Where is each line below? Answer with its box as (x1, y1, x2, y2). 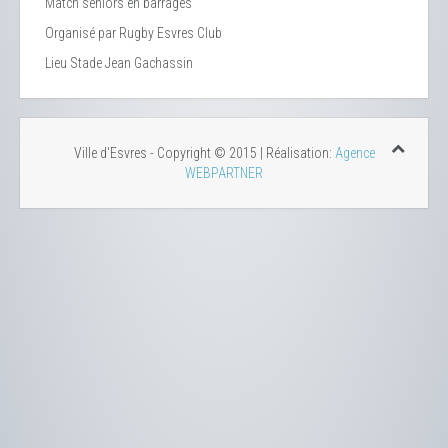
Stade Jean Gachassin (70, 55, 193, 72)
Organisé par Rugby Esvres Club (45, 25, 222, 42)
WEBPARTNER (185, 165, 263, 182)
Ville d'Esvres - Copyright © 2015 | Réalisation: (73, 145, 335, 162)
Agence (334, 145, 375, 162)
